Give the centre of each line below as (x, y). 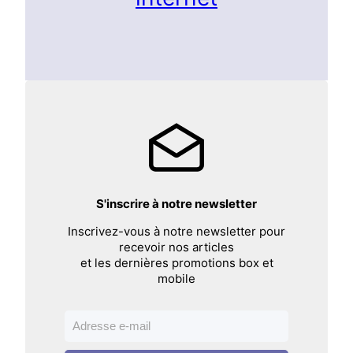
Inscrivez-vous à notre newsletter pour (176, 232)
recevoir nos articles (176, 247)
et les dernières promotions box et (176, 263)
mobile (176, 279)
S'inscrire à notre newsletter (176, 204)
